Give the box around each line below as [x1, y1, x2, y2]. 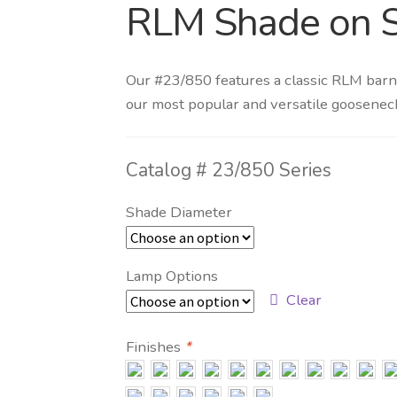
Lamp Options [126, 266, 219, 287]
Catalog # [126, 158, 213, 183]
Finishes [126, 337, 185, 358]
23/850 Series [212, 158, 332, 183]
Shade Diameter [126, 202, 233, 223]
